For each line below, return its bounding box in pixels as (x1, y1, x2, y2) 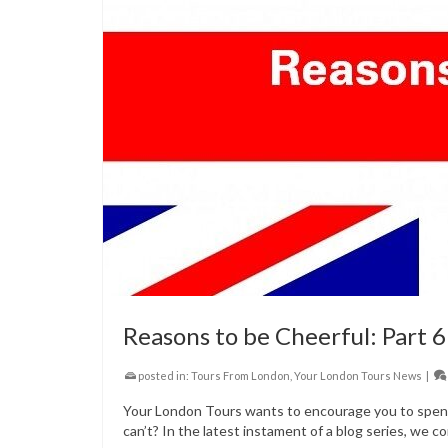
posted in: (136, 368, 191, 382)
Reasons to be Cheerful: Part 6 (123, 320, 446, 350)
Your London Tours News (294, 368, 422, 382)
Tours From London (191, 368, 290, 382)
